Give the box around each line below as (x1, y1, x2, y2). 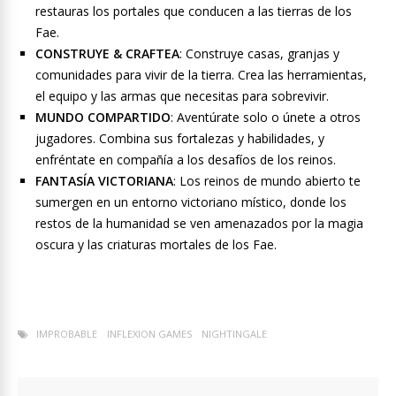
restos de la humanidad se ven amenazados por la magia (35, 215, 363, 232)
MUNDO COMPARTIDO (35, 109, 171, 126)
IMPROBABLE (36, 327, 97, 341)
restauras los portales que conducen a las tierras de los (35, 3, 352, 20)
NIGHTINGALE (202, 327, 267, 341)
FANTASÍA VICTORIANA (35, 172, 173, 190)
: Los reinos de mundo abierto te (173, 172, 361, 190)
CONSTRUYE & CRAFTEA (35, 45, 179, 63)
